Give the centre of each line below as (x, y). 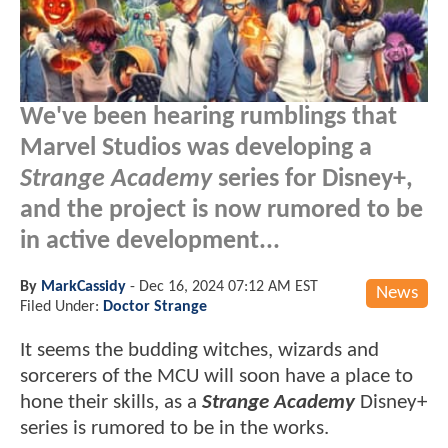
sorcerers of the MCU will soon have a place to (216, 376)
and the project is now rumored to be (221, 210)
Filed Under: (61, 306)
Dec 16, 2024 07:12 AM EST (228, 286)
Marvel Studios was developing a (196, 148)
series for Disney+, (312, 179)
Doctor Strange (155, 306)
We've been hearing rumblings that (208, 117)
